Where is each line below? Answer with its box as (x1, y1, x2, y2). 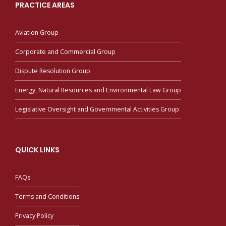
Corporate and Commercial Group (15, 47, 116, 56)
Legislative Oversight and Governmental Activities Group (15, 104, 179, 114)
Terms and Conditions (15, 192, 79, 201)
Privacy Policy (15, 211, 53, 220)
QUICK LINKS (15, 145, 60, 155)
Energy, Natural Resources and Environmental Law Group (15, 85, 181, 94)
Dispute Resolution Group (15, 66, 90, 75)
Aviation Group (15, 28, 59, 37)
